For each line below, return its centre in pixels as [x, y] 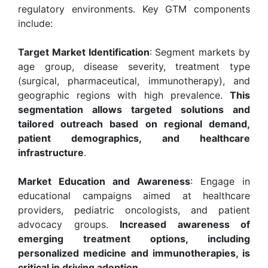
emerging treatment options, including [134, 238]
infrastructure [51, 152]
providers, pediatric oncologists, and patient [134, 210]
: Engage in [220, 181]
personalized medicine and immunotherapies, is [134, 253]
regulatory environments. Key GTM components [134, 9]
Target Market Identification [84, 52]
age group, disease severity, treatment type [134, 66]
